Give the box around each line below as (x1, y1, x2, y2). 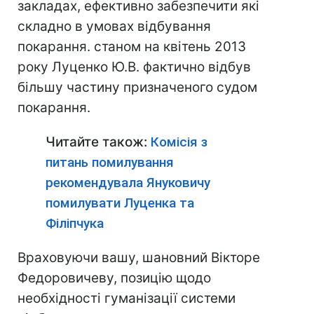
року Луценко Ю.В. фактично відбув (18, 59, 251, 76)
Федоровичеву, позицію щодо (18, 270, 211, 287)
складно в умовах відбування (18, 18, 211, 35)
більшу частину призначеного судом (18, 79, 257, 96)
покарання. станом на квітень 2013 (18, 39, 246, 55)
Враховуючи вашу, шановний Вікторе (18, 250, 260, 266)
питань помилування (46, 154, 174, 171)
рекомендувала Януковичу (46, 175, 210, 191)
